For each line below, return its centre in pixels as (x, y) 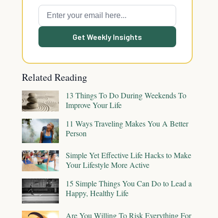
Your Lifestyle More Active (108, 165)
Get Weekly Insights (107, 37)
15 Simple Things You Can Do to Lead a (129, 183)
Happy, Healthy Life (97, 193)
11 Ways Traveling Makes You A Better (127, 123)
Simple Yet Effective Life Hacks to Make (128, 155)
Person (76, 133)
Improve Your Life (94, 105)
